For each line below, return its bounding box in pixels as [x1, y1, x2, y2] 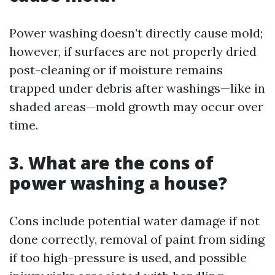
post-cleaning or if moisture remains [9, 62, 223, 77]
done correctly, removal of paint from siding [9, 231, 265, 247]
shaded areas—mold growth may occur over [9, 99, 263, 114]
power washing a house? [9, 171, 227, 195]
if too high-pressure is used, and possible [9, 250, 247, 265]
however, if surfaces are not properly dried [9, 44, 257, 59]
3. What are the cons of [9, 151, 214, 174]
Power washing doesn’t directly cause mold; [9, 25, 263, 41]
